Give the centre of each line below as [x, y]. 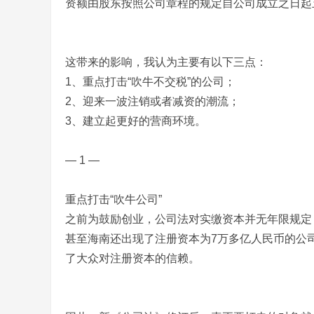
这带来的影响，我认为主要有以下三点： [166, 62]
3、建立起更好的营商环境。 [136, 121]
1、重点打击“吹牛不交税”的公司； [150, 82]
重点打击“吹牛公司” [114, 199]
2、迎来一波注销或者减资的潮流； [152, 101]
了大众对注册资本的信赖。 [132, 258]
